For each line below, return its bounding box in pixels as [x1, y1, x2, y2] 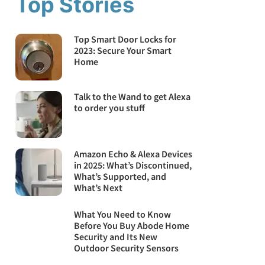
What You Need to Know [74, 208, 172, 221]
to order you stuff [74, 102, 146, 114]
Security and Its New [74, 231, 158, 243]
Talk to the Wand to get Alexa [74, 91, 191, 103]
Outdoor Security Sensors [74, 242, 179, 254]
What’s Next [74, 182, 123, 194]
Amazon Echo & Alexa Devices [74, 148, 193, 160]
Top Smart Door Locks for [74, 33, 177, 45]
